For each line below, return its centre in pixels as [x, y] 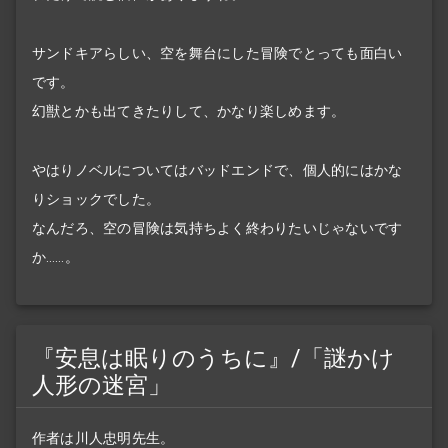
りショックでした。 [96, 198]
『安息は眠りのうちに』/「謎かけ [213, 358]
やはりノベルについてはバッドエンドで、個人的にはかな [217, 169]
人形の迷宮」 [101, 385]
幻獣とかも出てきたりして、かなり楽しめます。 [189, 111]
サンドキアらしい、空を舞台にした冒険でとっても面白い [217, 53]
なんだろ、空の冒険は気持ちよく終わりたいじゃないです [217, 227]
